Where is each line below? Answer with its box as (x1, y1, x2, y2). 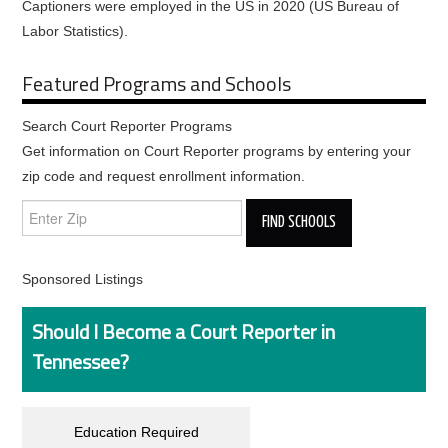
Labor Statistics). (22, 23, 129, 39)
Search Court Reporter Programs (22, 118, 233, 134)
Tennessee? (32, 346, 130, 377)
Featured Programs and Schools (22, 68, 292, 99)
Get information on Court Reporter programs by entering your (22, 143, 412, 159)
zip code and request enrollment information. (22, 168, 306, 184)
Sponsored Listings (22, 271, 144, 287)
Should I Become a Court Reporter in (32, 316, 336, 347)
